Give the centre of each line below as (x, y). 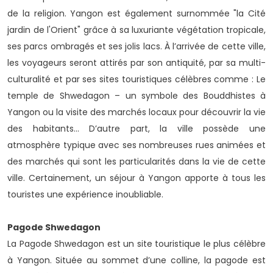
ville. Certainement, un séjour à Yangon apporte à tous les (136, 178)
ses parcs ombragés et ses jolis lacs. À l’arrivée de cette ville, (136, 47)
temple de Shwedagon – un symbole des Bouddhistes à (136, 96)
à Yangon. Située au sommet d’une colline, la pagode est (136, 261)
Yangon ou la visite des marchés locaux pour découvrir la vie (136, 112)
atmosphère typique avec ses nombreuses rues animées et (136, 145)
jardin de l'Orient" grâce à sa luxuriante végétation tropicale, (136, 30)
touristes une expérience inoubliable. (85, 195)
